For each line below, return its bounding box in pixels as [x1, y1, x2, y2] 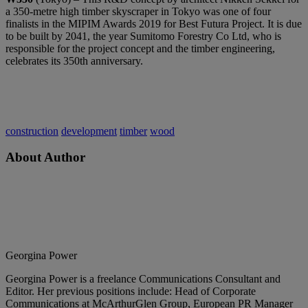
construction [5, 124, 58, 137]
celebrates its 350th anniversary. [5, 54, 143, 67]
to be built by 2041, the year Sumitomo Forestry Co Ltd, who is [5, 30, 281, 42]
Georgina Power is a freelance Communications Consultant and [5, 273, 280, 285]
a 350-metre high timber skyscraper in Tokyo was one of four [5, 5, 271, 17]
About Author [5, 150, 85, 165]
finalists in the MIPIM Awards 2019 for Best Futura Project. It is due [5, 17, 302, 30]
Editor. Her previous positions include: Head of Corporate [5, 285, 256, 298]
